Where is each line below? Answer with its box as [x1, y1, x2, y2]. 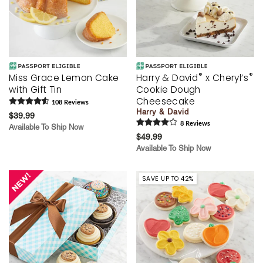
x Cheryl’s [203, 71, 249, 84]
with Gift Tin [9, 83, 62, 96]
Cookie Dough [136, 83, 201, 96]
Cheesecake [136, 95, 195, 107]
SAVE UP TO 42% [141, 174, 194, 183]
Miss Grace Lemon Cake [9, 71, 119, 84]
